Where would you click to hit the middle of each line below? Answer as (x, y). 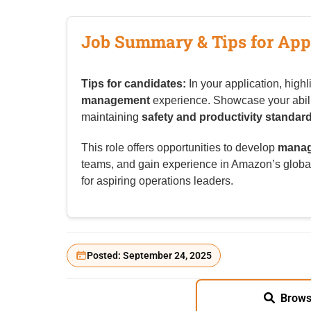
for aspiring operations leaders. (157, 181)
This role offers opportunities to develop (179, 148)
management (116, 101)
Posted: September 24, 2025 (149, 256)
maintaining (111, 117)
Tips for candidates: (134, 84)
